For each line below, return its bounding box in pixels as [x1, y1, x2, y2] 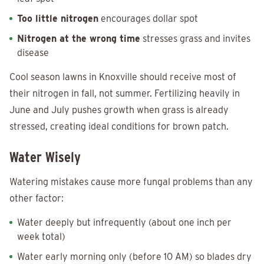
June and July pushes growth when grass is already [9, 104, 229, 116]
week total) [17, 231, 65, 243]
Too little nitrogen [17, 13, 98, 25]
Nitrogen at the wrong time [17, 33, 140, 45]
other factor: [9, 193, 64, 204]
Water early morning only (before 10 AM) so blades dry [17, 251, 252, 263]
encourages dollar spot [98, 13, 198, 25]
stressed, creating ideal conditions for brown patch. [9, 121, 229, 133]
